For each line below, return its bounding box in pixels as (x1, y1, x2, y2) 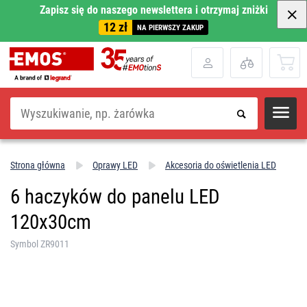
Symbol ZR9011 (10, 238, 69, 249)
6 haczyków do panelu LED (10, 184, 220, 208)
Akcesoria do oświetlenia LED (165, 159, 276, 171)
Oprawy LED (93, 159, 138, 171)
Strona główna (10, 159, 65, 171)
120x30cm (10, 210, 91, 234)
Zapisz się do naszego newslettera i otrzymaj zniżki (39, 3, 268, 16)
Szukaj (10, 96, 33, 107)
